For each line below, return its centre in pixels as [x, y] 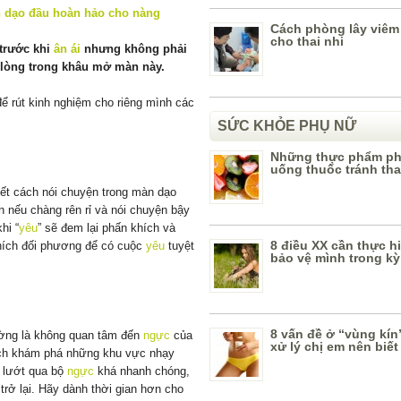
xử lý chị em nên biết [334, 346]
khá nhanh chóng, [142, 371]
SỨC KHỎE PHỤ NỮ [287, 126]
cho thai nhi [307, 41]
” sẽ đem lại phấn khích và [107, 227]
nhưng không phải [134, 48]
